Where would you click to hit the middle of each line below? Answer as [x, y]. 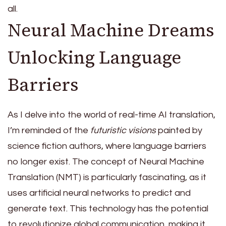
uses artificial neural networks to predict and [99, 193]
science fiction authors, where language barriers [107, 146]
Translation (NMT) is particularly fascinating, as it [107, 178]
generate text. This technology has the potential [108, 209]
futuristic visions [123, 131]
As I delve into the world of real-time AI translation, [111, 115]
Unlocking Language [94, 57]
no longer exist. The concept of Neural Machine [106, 162]
